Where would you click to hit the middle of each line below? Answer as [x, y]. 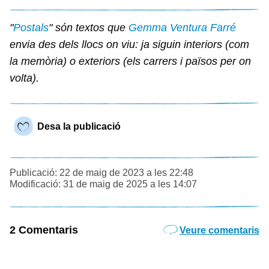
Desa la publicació [79, 127]
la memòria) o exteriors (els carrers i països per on [130, 62]
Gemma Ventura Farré [182, 28]
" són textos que [89, 28]
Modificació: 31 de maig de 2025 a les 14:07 [103, 184]
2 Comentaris [44, 230]
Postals [31, 28]
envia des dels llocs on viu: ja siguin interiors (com [129, 45]
